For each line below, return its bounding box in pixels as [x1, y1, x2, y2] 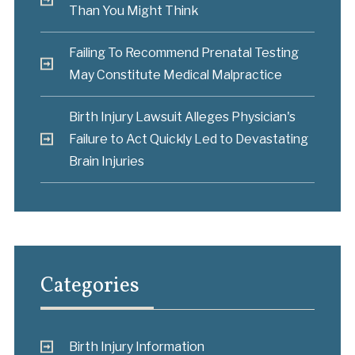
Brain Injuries [68, 153, 144, 169]
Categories [40, 271, 139, 301]
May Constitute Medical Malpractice [68, 67, 282, 83]
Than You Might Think [68, 3, 198, 19]
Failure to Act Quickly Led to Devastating [68, 131, 308, 147]
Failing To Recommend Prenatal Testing [68, 45, 299, 61]
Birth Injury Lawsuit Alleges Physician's [68, 109, 296, 124]
